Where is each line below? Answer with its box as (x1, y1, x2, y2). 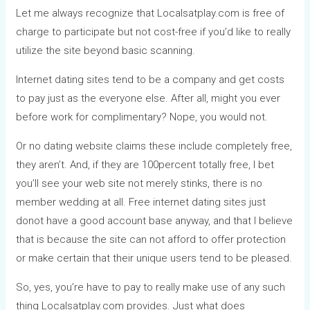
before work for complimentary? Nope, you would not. (16, 110, 268, 123)
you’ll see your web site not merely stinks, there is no (16, 176, 263, 190)
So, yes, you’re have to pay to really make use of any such (16, 280, 286, 293)
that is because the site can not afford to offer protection (16, 232, 286, 246)
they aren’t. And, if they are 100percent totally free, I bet (16, 158, 275, 171)
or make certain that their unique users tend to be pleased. (16, 251, 293, 264)
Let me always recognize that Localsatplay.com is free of (16, 6, 285, 19)
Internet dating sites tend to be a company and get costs (16, 73, 285, 86)
